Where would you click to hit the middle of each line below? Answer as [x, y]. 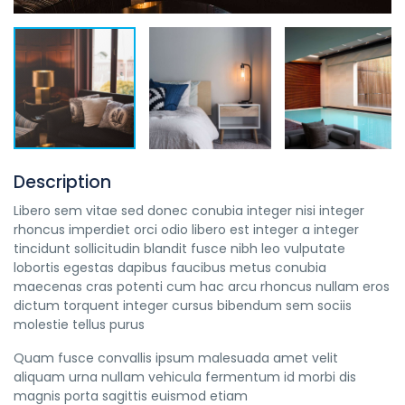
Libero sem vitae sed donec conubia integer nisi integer [189, 211]
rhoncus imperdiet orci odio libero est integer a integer [186, 230]
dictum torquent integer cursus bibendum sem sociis [183, 306]
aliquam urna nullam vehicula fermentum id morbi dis [185, 377]
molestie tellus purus [79, 325]
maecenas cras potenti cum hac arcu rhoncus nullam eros [202, 287]
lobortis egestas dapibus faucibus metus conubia [170, 268]
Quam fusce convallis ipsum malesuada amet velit [176, 358]
